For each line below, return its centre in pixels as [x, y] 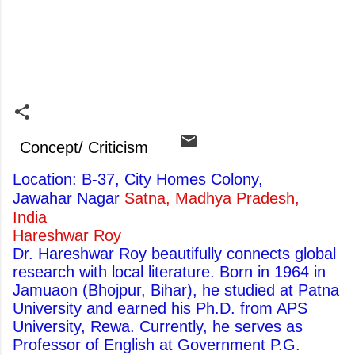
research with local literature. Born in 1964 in [169, 272]
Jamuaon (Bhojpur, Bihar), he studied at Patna [176, 290]
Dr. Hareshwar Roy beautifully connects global [174, 254]
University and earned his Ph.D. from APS [160, 308]
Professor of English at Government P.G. [157, 345]
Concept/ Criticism [84, 147]
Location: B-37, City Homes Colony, [138, 179]
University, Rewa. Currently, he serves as [158, 326]
